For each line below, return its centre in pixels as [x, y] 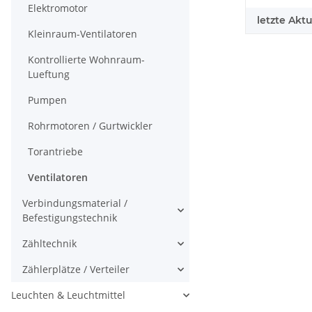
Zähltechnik [49, 243]
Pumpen [47, 100]
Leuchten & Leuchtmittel [68, 295]
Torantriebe [55, 151]
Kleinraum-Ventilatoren [83, 34]
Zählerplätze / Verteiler [76, 269]
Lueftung [49, 74]
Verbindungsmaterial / [75, 203]
